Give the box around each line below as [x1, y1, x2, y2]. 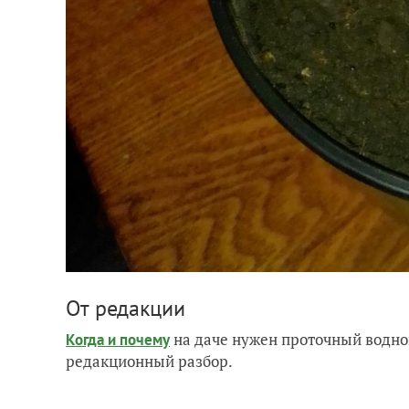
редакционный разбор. [66, 350, 233, 372]
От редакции [66, 293, 185, 322]
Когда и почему [66, 329, 170, 350]
